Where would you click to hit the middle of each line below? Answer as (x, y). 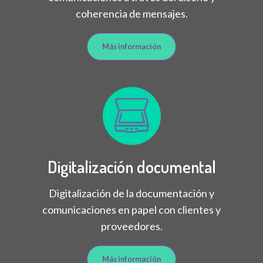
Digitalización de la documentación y (131, 193)
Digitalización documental (131, 166)
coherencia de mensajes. (131, 13)
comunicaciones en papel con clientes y (131, 209)
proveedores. (131, 226)
